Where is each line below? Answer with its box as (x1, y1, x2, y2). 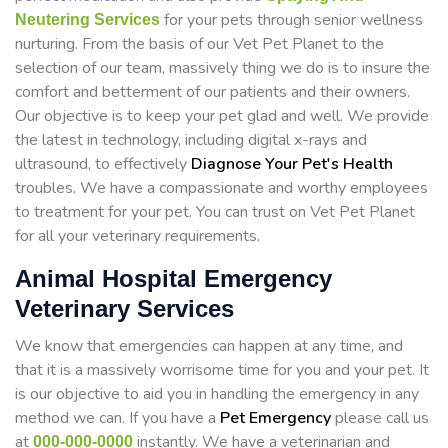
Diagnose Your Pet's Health (191, 153, 393, 176)
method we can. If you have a (15, 407, 220, 430)
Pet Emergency (220, 407, 331, 430)
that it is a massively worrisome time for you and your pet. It (15, 359, 429, 382)
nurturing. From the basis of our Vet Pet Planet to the (15, 33, 384, 56)
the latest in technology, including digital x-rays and (15, 129, 367, 152)
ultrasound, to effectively (15, 153, 191, 176)
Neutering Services (15, 11, 160, 29)
